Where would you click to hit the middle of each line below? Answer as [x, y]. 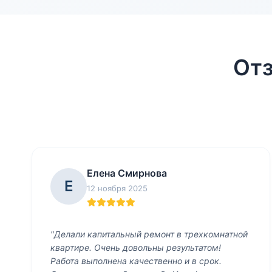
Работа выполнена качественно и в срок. [136, 261]
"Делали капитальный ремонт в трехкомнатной [149, 234]
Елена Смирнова [127, 173]
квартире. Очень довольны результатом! [136, 247]
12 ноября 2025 [117, 188]
